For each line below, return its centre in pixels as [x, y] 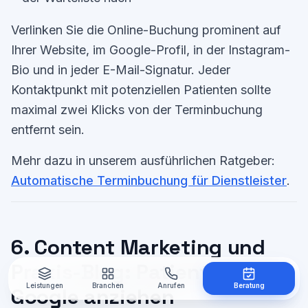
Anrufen [172, 285]
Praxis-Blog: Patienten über [147, 272]
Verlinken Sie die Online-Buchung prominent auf [146, 30]
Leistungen [45, 285]
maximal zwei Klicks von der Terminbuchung [137, 110]
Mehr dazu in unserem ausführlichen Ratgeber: [143, 161]
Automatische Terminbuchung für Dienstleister [149, 180]
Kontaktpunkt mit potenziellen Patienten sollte [141, 90]
